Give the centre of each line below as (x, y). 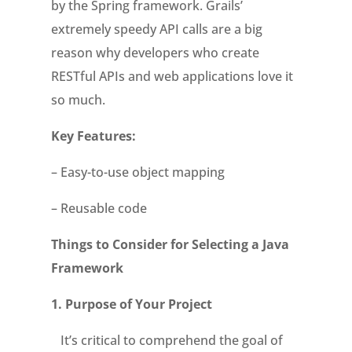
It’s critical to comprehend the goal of (167, 340)
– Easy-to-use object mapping (137, 172)
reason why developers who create (155, 53)
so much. (78, 100)
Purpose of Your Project (138, 304)
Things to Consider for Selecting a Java (170, 244)
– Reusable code (99, 208)
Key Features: (93, 136)
